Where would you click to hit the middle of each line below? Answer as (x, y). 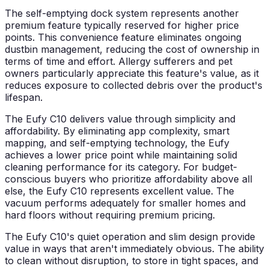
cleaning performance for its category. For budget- (121, 167)
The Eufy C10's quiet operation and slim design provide (130, 237)
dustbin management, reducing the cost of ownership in (132, 50)
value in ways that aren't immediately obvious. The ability (134, 249)
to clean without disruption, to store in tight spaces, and (131, 261)
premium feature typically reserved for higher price (122, 26)
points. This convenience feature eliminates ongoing (123, 38)
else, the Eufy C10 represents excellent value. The (119, 191)
